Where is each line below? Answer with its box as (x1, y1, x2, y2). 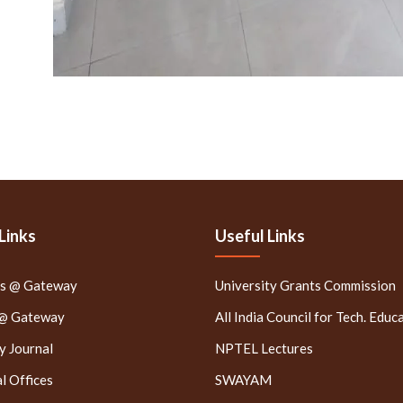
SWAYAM (215, 371, 272, 388)
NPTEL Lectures (215, 339, 313, 356)
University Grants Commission (215, 276, 396, 293)
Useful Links (215, 225, 305, 246)
